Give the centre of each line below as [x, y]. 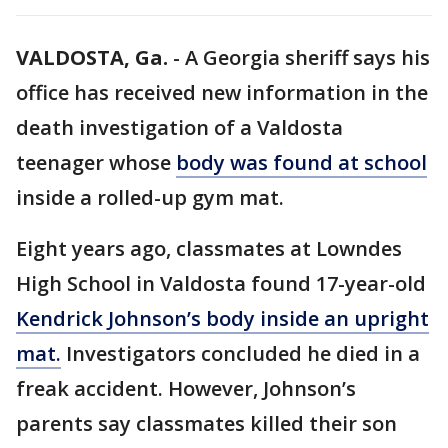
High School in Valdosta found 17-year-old [221, 283]
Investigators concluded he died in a [240, 353]
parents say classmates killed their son [206, 423]
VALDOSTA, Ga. [92, 57]
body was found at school [301, 162]
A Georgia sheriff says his [307, 57]
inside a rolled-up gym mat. [152, 197]
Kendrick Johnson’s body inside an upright [222, 318]
